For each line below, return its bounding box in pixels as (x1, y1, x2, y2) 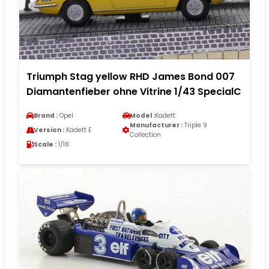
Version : (34, 125, 64, 134)
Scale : (34, 139, 56, 149)
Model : (130, 110, 155, 120)
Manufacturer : (130, 120, 183, 130)
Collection (130, 130, 161, 139)
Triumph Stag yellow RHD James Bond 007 (26, 69, 235, 83)
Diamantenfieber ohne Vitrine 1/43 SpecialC (26, 84, 241, 98)
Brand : (34, 110, 58, 120)
